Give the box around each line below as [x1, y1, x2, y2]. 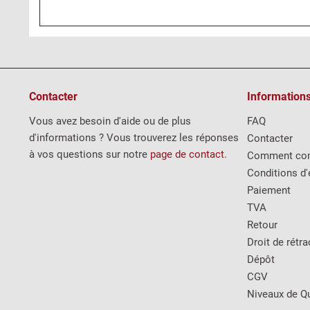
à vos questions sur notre [29, 148, 150, 161]
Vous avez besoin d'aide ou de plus [29, 115, 191, 127]
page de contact [150, 148, 224, 161]
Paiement [247, 184, 291, 197]
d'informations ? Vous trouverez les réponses [29, 131, 239, 144]
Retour [247, 219, 277, 231]
